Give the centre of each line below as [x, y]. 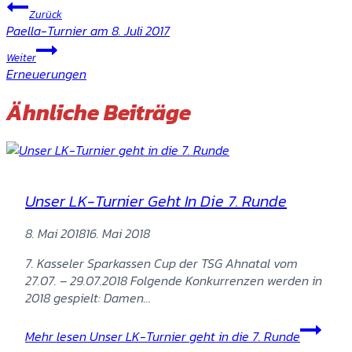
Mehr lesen [56, 336]
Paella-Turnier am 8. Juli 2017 [88, 31]
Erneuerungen [46, 74]
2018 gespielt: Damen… [88, 297]
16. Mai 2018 [118, 233]
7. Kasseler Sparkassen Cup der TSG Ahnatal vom [161, 263]
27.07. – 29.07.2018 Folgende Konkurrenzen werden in [174, 280]
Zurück [46, 15]
